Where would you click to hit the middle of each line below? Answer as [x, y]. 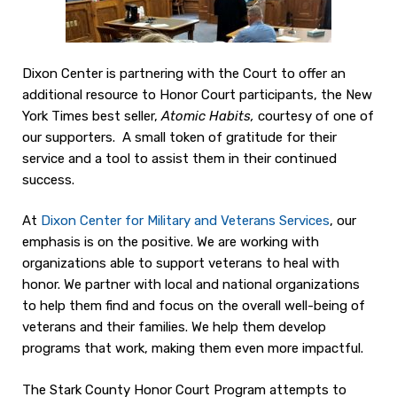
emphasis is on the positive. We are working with [171, 242]
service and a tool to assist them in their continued [179, 158]
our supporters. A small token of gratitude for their [179, 137]
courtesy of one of [314, 116]
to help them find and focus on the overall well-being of [194, 306]
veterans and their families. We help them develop [174, 327]
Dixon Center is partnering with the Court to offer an [184, 73]
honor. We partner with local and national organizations [191, 284]
